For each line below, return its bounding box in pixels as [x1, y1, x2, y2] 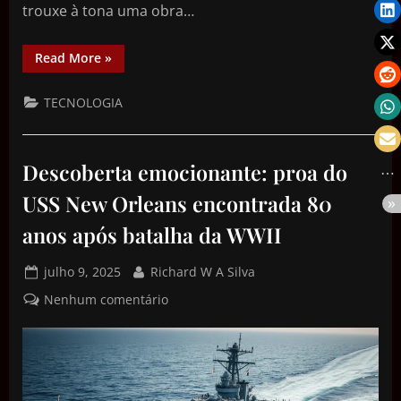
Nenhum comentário [44, 290, 169, 308]
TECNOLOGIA [44, 93, 124, 111]
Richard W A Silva [149, 263, 255, 281]
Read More [35, 48, 101, 66]
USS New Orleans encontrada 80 [22, 189, 332, 218]
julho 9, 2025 [44, 263, 122, 281]
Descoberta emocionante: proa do [22, 158, 347, 186]
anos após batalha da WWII [22, 220, 282, 249]
